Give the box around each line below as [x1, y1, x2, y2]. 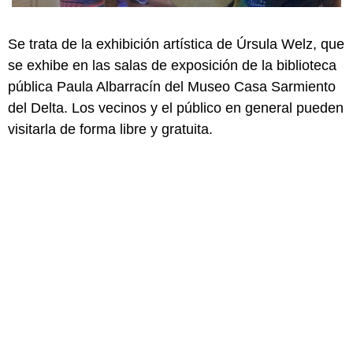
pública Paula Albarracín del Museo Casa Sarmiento [8, 78, 336, 95]
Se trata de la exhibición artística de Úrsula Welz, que [8, 35, 344, 52]
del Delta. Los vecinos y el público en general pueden [8, 99, 344, 116]
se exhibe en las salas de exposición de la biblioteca [8, 57, 336, 73]
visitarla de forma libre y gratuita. [8, 121, 213, 137]
